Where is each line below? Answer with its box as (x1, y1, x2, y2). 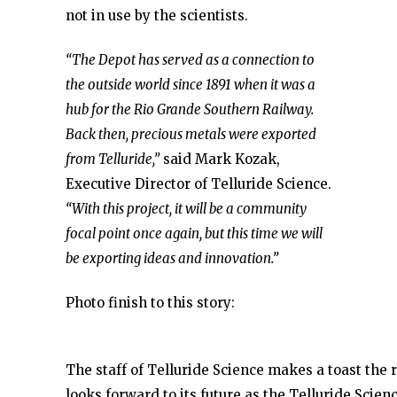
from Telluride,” (66, 151, 160, 167)
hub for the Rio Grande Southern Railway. (66, 101, 314, 118)
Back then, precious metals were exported (66, 126, 316, 143)
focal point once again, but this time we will (66, 225, 323, 242)
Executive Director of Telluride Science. (66, 175, 331, 192)
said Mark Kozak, (160, 151, 280, 167)
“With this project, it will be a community (66, 200, 307, 217)
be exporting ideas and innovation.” (66, 250, 278, 267)
